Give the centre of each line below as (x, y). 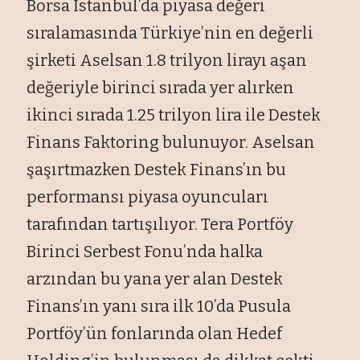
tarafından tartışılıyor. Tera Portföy (160, 224)
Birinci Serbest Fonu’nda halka (145, 251)
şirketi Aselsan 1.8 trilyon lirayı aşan (167, 60)
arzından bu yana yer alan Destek (155, 278)
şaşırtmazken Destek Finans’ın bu (157, 169)
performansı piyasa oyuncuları (148, 196)
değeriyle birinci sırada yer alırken (161, 87)
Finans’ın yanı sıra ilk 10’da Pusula (159, 306)
